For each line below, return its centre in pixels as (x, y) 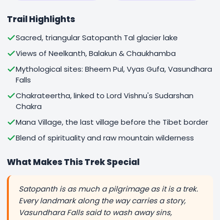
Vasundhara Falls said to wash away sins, (95, 212)
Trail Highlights (41, 19)
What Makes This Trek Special (73, 162)
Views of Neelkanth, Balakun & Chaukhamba (96, 53)
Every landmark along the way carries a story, (102, 201)
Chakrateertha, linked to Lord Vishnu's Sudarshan (105, 96)
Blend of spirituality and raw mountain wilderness (105, 138)
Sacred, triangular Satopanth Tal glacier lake (97, 38)
